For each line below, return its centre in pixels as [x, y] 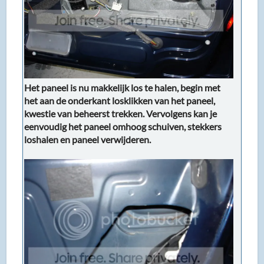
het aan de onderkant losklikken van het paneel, [120, 101]
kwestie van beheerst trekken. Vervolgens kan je [121, 114]
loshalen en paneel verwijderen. [88, 140]
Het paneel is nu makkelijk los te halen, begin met [123, 88]
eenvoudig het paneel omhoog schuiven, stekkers [123, 127]
